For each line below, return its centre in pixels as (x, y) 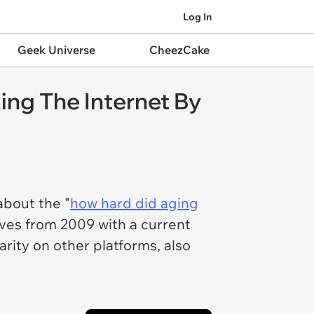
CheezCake (179, 50)
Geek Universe (56, 50)
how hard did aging (134, 203)
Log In (197, 16)
